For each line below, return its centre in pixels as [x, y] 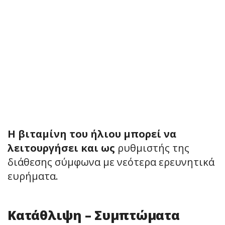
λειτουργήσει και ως [61, 148]
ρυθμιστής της [152, 148]
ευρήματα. [33, 176]
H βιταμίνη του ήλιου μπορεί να [92, 134]
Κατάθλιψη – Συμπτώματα [94, 215]
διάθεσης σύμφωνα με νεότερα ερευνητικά [111, 162]
